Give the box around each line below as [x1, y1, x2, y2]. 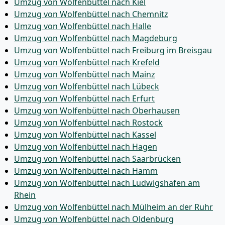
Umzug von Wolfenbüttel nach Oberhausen [14, 105, 180, 116]
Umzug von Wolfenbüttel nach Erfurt [14, 93, 155, 104]
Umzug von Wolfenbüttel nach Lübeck [14, 81, 159, 92]
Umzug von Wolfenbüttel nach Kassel [14, 129, 156, 140]
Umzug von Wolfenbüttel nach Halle [14, 21, 151, 32]
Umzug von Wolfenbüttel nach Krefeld [14, 57, 160, 68]
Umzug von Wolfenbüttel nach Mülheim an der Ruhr [14, 201, 213, 212]
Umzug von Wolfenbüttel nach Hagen [14, 141, 157, 152]
